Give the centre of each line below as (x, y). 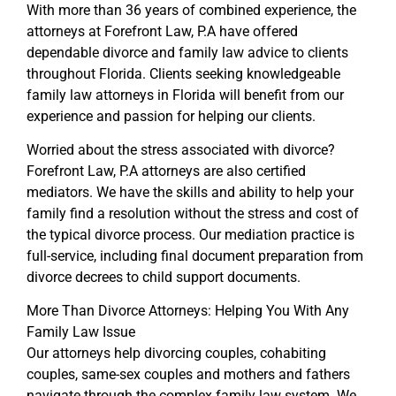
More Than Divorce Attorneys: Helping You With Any (188, 311)
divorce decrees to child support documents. (164, 277)
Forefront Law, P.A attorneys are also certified (166, 171)
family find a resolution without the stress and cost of (193, 213)
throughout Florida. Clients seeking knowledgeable (183, 73)
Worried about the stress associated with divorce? (181, 149)
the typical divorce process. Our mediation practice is (190, 234)
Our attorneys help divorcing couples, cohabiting (176, 354)
